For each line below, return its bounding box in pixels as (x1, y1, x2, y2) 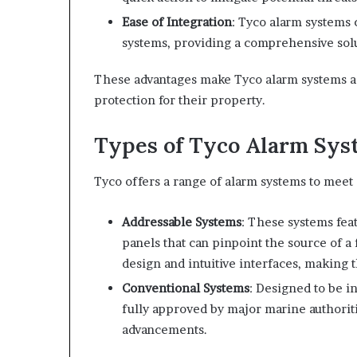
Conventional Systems (122, 280, 249, 296)
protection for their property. (94, 92, 265, 108)
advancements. (122, 321, 207, 337)
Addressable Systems (122, 214, 241, 229)
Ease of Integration (122, 14, 232, 30)
